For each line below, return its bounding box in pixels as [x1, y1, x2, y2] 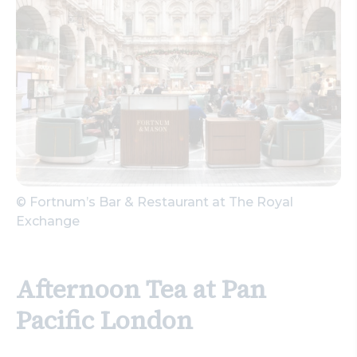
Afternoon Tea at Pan [16, 271, 266, 307]
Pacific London [16, 302, 193, 338]
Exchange [16, 213, 80, 229]
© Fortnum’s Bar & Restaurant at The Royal [16, 194, 293, 210]
